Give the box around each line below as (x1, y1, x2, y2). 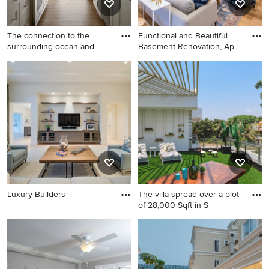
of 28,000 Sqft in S (138, 200, 208, 210)
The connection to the (7, 31, 89, 41)
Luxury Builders (7, 189, 65, 199)
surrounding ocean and (7, 41, 94, 52)
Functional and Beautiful (138, 31, 228, 41)
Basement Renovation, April (138, 41, 241, 52)
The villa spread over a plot (138, 189, 239, 199)
